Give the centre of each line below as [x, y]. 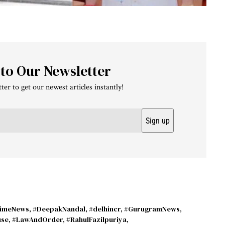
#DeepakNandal [59, 209]
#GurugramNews [152, 209]
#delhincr [105, 209]
